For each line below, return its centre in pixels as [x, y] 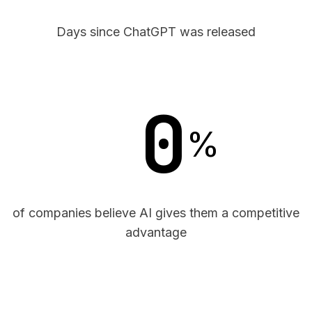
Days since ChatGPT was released [156, 31]
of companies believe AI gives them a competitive [156, 212]
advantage [156, 232]
